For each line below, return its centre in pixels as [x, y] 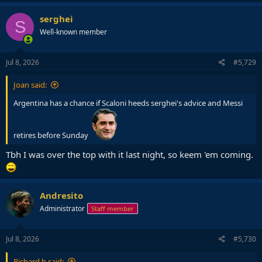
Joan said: [30, 85]
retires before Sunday [52, 135]
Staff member [113, 209]
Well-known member [73, 32]
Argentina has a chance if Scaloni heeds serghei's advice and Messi [128, 103]
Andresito [61, 196]
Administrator [62, 209]
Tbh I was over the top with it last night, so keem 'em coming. [130, 155]
